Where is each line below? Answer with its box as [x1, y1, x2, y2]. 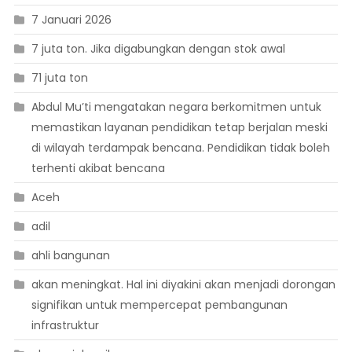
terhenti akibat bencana [31, 160, 165, 177]
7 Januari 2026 [31, 12, 112, 28]
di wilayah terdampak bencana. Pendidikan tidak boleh [31, 140, 330, 156]
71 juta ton [31, 70, 88, 86]
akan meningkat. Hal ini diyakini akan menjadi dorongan [31, 277, 335, 293]
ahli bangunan [31, 247, 110, 264]
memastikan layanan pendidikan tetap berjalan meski [31, 119, 328, 136]
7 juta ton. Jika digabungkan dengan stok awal [31, 41, 285, 57]
